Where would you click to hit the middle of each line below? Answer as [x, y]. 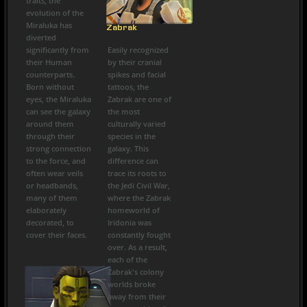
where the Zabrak [139, 198]
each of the [127, 259]
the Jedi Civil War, [138, 185]
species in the [131, 136]
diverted [41, 37]
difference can [133, 161]
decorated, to [50, 222]
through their [50, 136]
